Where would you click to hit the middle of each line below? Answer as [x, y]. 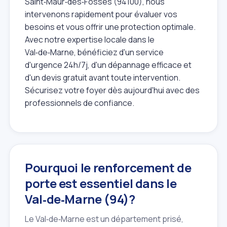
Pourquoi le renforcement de [108, 168]
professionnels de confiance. [80, 103]
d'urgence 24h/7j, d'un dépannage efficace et [108, 65]
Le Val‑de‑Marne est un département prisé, [104, 219]
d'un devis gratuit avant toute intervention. [103, 77]
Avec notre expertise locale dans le [90, 39]
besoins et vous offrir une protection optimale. [110, 27]
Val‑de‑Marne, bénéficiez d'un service [94, 52]
